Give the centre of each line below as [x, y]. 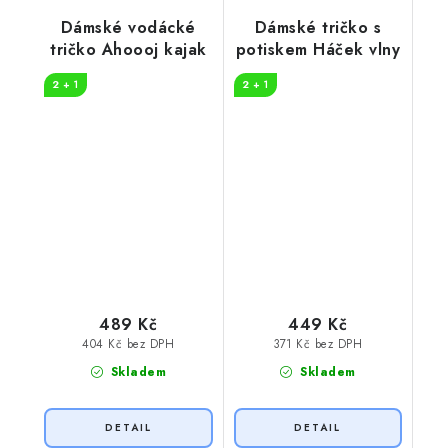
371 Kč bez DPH [318, 344]
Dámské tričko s [317, 28]
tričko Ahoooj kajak [128, 50]
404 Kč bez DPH [128, 344]
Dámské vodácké [128, 28]
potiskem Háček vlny [317, 50]
